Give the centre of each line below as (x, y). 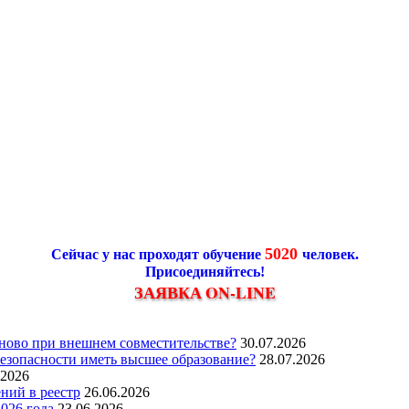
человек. (330, 254)
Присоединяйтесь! (204, 271)
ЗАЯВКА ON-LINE (204, 292)
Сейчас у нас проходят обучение (157, 254)
